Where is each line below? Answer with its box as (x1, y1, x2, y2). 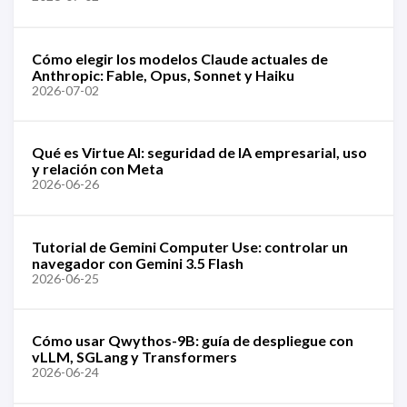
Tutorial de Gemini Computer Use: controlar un (32, 237, 348, 255)
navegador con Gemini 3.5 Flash (32, 253, 243, 272)
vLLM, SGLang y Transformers (32, 348, 237, 365)
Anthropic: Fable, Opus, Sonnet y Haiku (32, 65, 294, 84)
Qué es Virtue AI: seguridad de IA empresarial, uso (32, 144, 367, 161)
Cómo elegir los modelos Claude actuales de (32, 49, 328, 67)
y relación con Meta (32, 160, 164, 177)
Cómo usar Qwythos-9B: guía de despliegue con (32, 332, 353, 349)
